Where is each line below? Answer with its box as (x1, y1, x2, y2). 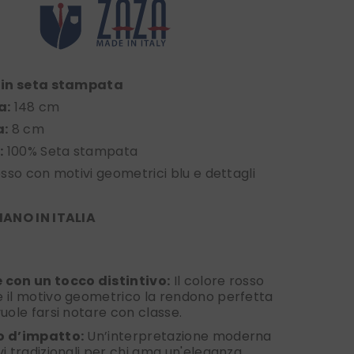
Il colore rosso (170, 272, 265, 291)
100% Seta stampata (3, 142, 138, 161)
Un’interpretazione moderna (84, 327, 272, 346)
